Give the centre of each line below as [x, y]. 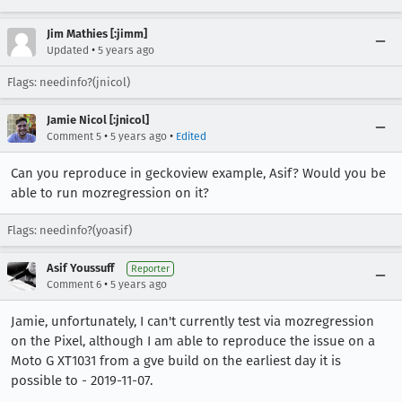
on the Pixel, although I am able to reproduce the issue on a [193, 341]
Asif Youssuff [80, 268]
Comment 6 [74, 284]
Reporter [150, 269]
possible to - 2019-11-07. [82, 380]
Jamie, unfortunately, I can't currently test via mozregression [192, 321]
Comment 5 [74, 136]
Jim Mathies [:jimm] [97, 34]
